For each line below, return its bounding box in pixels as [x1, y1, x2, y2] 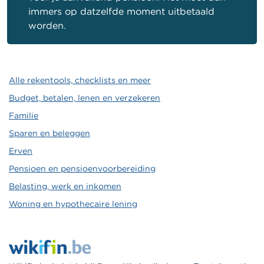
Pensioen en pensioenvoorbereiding [9, 163, 156, 174]
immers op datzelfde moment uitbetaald [28, 5, 214, 18]
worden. [28, 19, 66, 32]
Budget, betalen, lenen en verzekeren [9, 93, 160, 104]
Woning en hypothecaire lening [9, 199, 137, 210]
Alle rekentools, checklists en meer [9, 75, 151, 86]
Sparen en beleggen [9, 128, 90, 139]
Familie [9, 110, 38, 121]
